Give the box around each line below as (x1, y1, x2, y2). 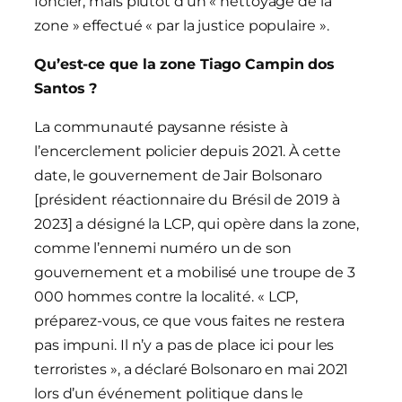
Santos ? (34, 80, 98, 98)
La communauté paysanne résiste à (34, 118, 288, 136)
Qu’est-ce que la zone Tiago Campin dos (34, 56, 336, 74)
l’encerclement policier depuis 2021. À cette (34, 143, 341, 161)
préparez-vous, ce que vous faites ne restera (34, 312, 345, 330)
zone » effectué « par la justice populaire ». (34, 17, 329, 35)
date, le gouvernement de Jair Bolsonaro (34, 167, 323, 185)
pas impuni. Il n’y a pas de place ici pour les (34, 336, 335, 354)
